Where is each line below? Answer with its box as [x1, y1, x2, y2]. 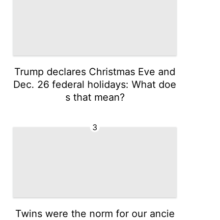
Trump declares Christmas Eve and [14, 66, 176, 78]
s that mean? [65, 91, 125, 103]
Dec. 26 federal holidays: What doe [13, 79, 177, 90]
